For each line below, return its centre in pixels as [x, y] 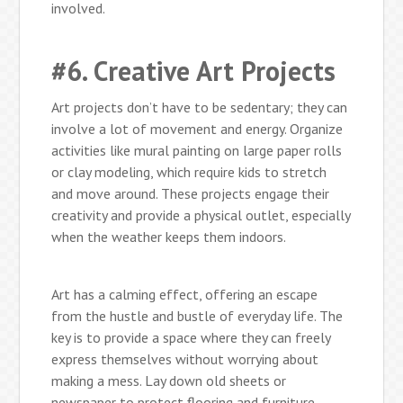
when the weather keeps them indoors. [169, 236]
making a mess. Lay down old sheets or [169, 380]
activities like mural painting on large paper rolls [197, 150]
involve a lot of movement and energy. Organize [197, 128]
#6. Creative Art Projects [194, 70]
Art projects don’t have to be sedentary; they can [200, 107]
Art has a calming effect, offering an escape [185, 294]
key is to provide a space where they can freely [191, 337]
